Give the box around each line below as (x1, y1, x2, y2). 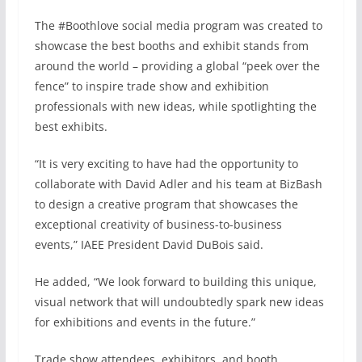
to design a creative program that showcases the (34, 196, 298, 213)
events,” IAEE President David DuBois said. (34, 237, 263, 253)
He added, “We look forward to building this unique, (34, 274, 317, 290)
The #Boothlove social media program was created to (34, 18, 322, 34)
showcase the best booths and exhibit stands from (34, 38, 309, 54)
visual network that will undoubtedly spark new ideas (34, 294, 324, 310)
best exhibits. (34, 119, 107, 135)
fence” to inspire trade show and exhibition (34, 78, 269, 95)
